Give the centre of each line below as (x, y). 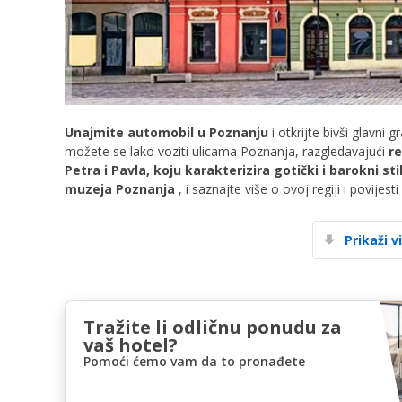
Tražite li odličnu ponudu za (213, 327)
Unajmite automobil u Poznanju (166, 132)
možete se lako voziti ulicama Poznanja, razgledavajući (227, 151)
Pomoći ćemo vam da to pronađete (194, 361)
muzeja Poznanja (120, 188)
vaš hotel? (131, 345)
